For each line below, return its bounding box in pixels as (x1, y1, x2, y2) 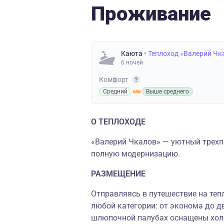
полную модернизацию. (91, 149, 180, 158)
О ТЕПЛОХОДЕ (91, 117, 145, 126)
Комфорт (99, 75, 130, 83)
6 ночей (121, 59, 143, 66)
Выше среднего (146, 88, 189, 95)
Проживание (91, 2, 211, 25)
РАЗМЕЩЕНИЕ (91, 169, 145, 178)
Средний (103, 88, 127, 95)
